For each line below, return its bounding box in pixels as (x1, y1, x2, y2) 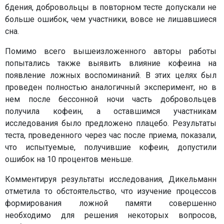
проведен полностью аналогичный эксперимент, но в (5, 82, 216, 92)
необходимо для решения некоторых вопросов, (5, 210, 216, 220)
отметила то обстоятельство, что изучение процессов (5, 186, 216, 196)
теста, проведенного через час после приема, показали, (5, 130, 216, 140)
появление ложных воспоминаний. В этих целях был (5, 70, 216, 80)
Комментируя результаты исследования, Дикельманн (5, 174, 216, 184)
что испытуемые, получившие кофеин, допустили (5, 142, 216, 152)
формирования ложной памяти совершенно (5, 198, 216, 208)
